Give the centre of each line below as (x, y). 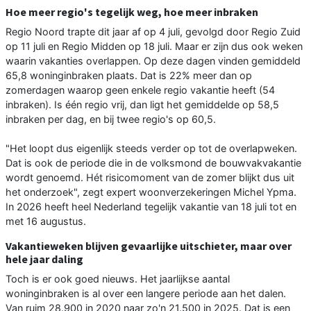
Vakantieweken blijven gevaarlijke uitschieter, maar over (149, 246)
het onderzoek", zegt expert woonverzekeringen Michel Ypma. (151, 192)
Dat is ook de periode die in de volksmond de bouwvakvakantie (153, 163)
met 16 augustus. (46, 221)
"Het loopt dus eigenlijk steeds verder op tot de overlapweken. (151, 149)
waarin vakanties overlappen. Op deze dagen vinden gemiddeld (153, 61)
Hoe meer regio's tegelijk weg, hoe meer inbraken (132, 12)
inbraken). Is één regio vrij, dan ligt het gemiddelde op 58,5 (142, 105)
